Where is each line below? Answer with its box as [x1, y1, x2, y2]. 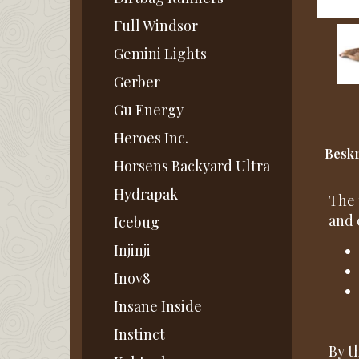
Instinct [114, 325, 165, 345]
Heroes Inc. [114, 128, 188, 148]
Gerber [114, 72, 160, 92]
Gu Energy [114, 100, 184, 120]
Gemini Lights [114, 44, 207, 64]
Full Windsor [114, 16, 198, 36]
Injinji [114, 240, 151, 260]
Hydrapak [114, 184, 178, 204]
